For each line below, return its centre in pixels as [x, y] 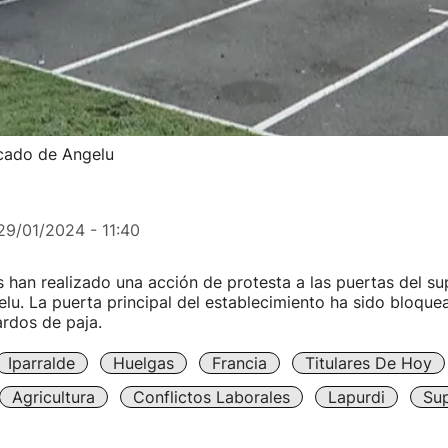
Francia [239, 363]
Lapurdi [356, 397]
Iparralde [41, 363]
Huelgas [143, 363]
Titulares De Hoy [368, 363]
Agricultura [53, 397]
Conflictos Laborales [211, 397]
